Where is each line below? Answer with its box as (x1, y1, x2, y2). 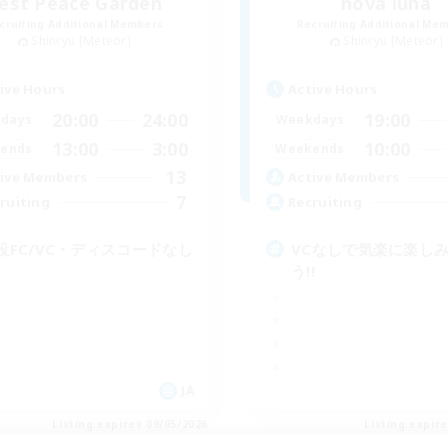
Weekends (275, 140, 345, 158)
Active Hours (288, 79, 378, 98)
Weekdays (275, 111, 345, 129)
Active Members (288, 168, 400, 187)
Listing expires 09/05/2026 (52, 416, 208, 431)
